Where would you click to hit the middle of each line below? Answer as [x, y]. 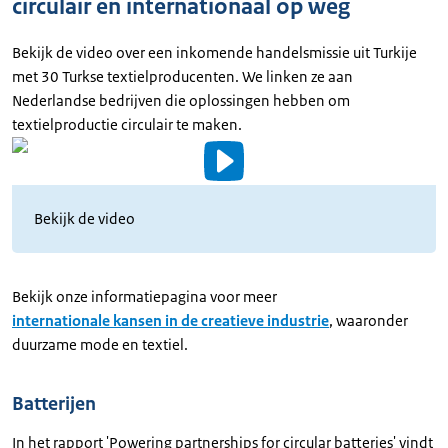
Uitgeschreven [101, 239]
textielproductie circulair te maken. [128, 125]
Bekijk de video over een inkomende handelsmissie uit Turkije [214, 53]
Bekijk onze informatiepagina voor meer [144, 297]
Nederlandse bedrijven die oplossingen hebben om [181, 101]
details [70, 191]
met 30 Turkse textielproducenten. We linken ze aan [182, 77]
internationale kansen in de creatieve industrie [170, 321]
